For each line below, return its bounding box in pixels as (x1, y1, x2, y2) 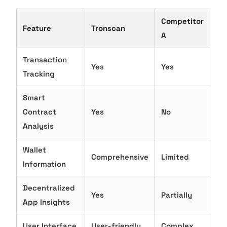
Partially (161, 190, 193, 200)
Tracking (23, 69, 55, 79)
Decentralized (23, 183, 75, 193)
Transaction (23, 55, 67, 65)
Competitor (161, 16, 204, 26)
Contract (23, 107, 57, 117)
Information (23, 159, 66, 169)
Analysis (23, 121, 54, 131)
